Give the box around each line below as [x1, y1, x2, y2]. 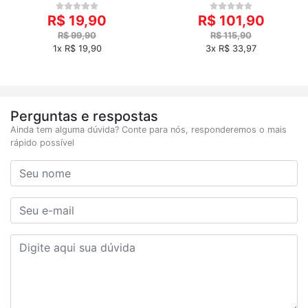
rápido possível [10, 137, 74, 148]
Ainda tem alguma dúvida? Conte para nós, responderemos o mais [10, 124, 287, 135]
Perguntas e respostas [10, 108, 158, 124]
